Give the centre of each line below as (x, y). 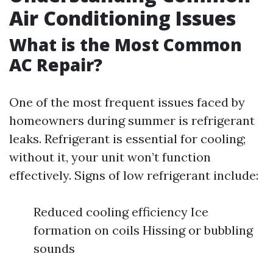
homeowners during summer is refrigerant (132, 120)
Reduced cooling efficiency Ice (121, 212)
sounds (54, 248)
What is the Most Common (126, 44)
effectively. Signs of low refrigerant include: (134, 175)
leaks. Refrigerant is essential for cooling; (127, 139)
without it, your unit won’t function (110, 157)
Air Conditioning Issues (122, 18)
